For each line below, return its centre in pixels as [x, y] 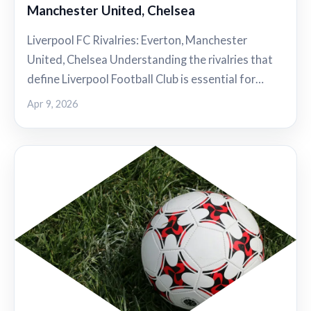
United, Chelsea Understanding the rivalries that [150, 60]
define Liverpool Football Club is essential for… [145, 79]
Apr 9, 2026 [52, 104]
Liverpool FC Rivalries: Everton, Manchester [137, 41]
